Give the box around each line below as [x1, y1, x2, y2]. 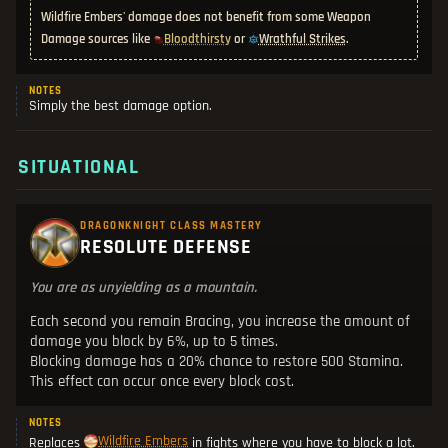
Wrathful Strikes [258, 30, 346, 48]
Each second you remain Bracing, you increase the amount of [30, 312, 410, 332]
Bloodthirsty [163, 30, 231, 48]
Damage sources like [41, 31, 153, 49]
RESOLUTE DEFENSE [80, 234, 253, 261]
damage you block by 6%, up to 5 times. [30, 332, 278, 352]
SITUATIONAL [18, 154, 140, 181]
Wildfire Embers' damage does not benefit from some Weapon [41, 9, 371, 27]
